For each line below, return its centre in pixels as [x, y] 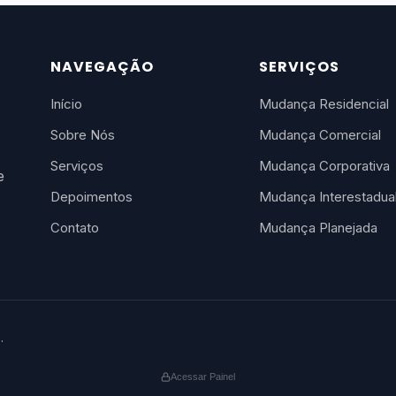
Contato [74, 228]
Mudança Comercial [320, 135]
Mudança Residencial [324, 104]
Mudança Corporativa [325, 166]
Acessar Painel [203, 377]
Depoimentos [91, 197]
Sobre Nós [82, 135]
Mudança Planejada [319, 228]
